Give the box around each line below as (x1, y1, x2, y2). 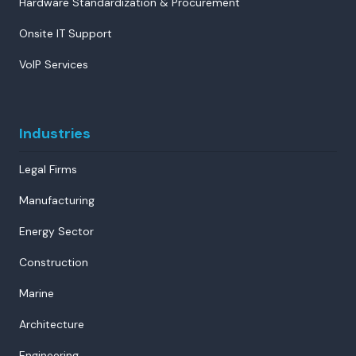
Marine (19, 285, 54, 300)
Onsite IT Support (19, 25, 112, 41)
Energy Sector (19, 223, 94, 238)
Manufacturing (19, 192, 95, 207)
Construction (19, 254, 88, 269)
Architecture (19, 316, 84, 331)
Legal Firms (19, 161, 77, 176)
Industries (19, 123, 91, 143)
